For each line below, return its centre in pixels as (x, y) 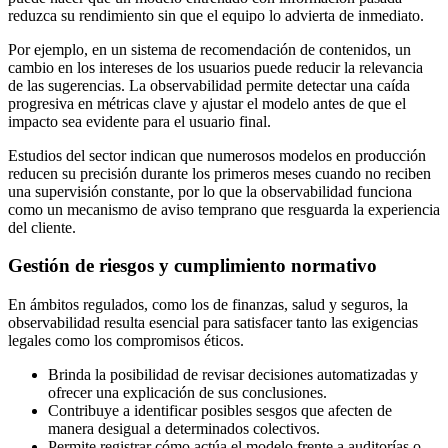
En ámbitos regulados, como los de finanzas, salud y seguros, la (208, 305)
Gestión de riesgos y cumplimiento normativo (192, 266)
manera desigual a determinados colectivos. (184, 429)
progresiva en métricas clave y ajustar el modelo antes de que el (207, 103)
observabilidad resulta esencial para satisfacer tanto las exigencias (213, 323)
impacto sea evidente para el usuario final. (139, 121)
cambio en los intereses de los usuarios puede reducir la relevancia (215, 67)
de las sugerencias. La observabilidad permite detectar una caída (209, 85)
